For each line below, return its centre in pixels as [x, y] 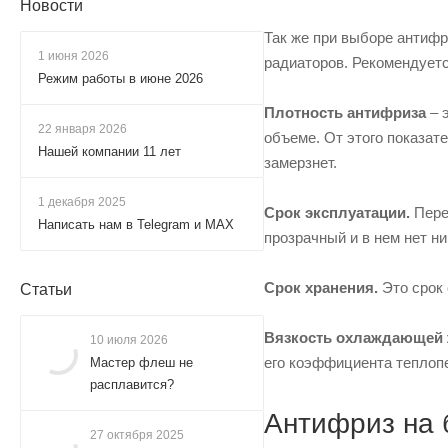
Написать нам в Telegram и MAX [136, 224]
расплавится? [132, 384]
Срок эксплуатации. [337, 212]
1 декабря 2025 [82, 202]
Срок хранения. [321, 287]
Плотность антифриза [345, 112]
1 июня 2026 [73, 56]
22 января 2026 [82, 129]
